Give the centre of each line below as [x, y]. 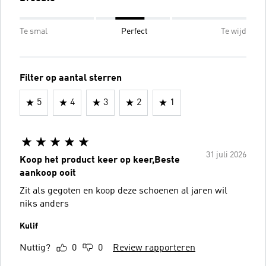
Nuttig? [35, 248]
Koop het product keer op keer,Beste [100, 160]
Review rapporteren [154, 248]
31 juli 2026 [226, 155]
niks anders [44, 204]
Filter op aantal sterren [71, 78]
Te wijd [234, 31]
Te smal [34, 31]
